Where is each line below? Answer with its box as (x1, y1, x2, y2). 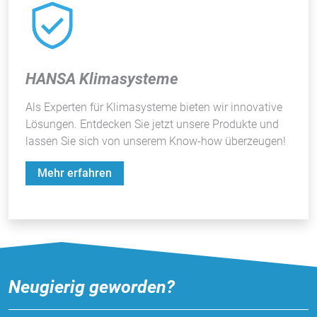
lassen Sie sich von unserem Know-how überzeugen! (25, 134, 286, 149)
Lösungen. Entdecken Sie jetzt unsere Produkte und (25, 117, 279, 132)
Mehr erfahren (38, 166, 112, 180)
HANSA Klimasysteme (25, 69, 178, 88)
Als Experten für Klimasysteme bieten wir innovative (25, 100, 282, 115)
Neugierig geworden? (8, 276, 175, 297)
